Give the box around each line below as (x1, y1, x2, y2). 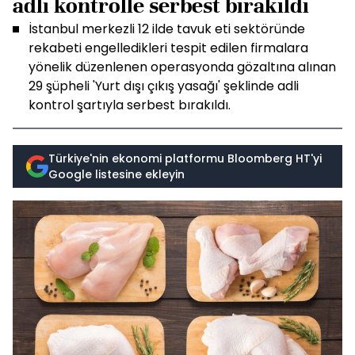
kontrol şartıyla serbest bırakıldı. (29, 96, 231, 114)
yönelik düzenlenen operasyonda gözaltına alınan (29, 58, 336, 76)
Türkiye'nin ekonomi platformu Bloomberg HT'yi (48, 151, 322, 166)
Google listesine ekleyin (48, 166, 185, 182)
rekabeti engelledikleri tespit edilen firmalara (29, 39, 308, 57)
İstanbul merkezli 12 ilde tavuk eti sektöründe (29, 20, 305, 38)
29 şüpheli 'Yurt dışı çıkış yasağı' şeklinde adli (29, 77, 299, 95)
